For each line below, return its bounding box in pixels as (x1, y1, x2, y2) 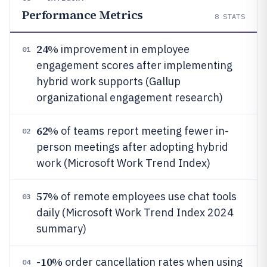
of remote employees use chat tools (58, 190, 237, 203)
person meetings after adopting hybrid (36, 140, 228, 154)
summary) (36, 222, 86, 235)
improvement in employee (58, 42, 190, 56)
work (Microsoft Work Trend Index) (36, 156, 210, 170)
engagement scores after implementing (36, 58, 232, 72)
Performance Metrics (22, 7, 143, 23)
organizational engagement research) (36, 91, 223, 104)
